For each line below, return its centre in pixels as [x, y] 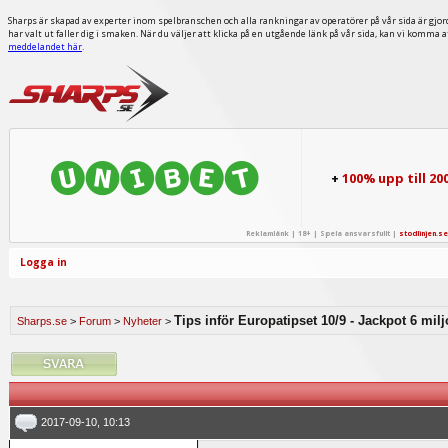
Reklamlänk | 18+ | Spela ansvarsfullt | [322, 234]
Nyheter [142, 320]
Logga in [43, 262]
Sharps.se [42, 320]
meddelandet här [45, 47]
